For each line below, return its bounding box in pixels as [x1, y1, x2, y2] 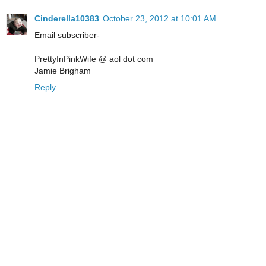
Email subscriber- [34, 30, 100, 40]
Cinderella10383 [34, 13, 99, 23]
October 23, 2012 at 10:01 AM [103, 13, 216, 23]
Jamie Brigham [34, 65, 91, 75]
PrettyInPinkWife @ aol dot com [34, 53, 153, 64]
